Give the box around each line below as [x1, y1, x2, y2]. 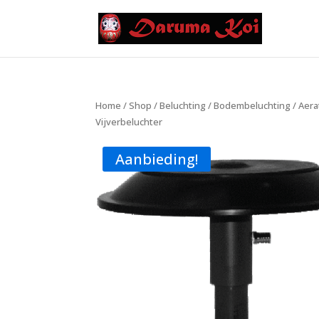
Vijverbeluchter [95, 115, 163, 128]
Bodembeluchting [214, 99, 291, 112]
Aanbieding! [115, 149, 199, 169]
